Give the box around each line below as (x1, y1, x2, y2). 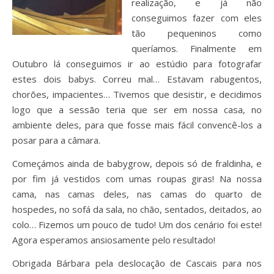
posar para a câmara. (12, 134, 100, 146)
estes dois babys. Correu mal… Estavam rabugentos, (12, 73, 262, 85)
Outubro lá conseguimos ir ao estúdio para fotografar (12, 57, 262, 70)
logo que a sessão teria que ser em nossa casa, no (12, 103, 262, 116)
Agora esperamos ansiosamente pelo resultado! (12, 234, 215, 246)
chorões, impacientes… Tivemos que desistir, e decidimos (12, 88, 262, 100)
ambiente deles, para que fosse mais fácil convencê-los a (12, 119, 262, 131)
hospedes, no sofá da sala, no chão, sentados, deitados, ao (12, 203, 262, 215)
